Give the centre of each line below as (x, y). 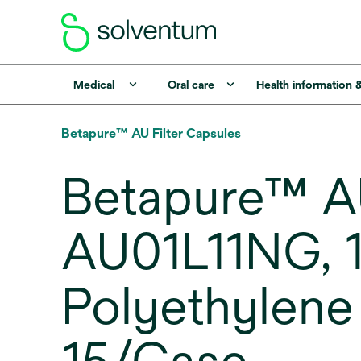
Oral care (191, 85)
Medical (93, 85)
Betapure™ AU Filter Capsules (151, 133)
